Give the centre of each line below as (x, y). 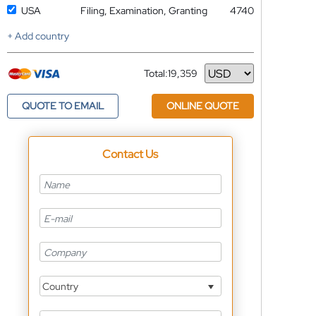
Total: (156, 73)
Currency (164, 79)
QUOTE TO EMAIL (62, 106)
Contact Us (130, 154)
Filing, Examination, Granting (144, 11)
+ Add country (38, 36)
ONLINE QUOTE (202, 106)
